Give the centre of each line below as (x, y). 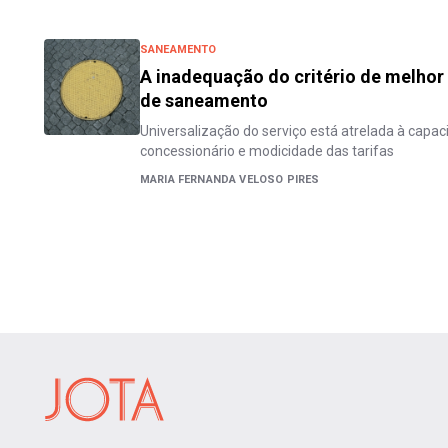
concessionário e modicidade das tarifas (267, 151)
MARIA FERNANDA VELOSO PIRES (230, 179)
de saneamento (204, 100)
